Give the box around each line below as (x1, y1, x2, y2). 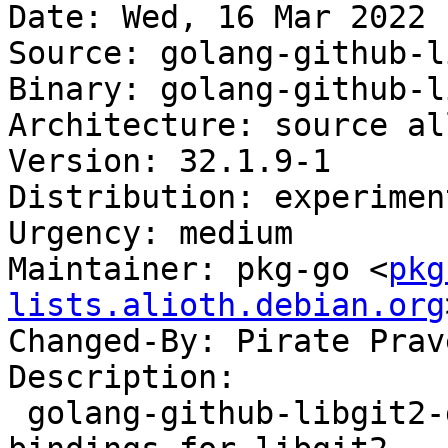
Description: (8, 359, 236, 396)
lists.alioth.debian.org (8, 287, 445, 324)
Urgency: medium (8, 215, 293, 252)
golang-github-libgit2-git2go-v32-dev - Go (8, 395, 27, 432)
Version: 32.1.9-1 (8, 143, 331, 180)
